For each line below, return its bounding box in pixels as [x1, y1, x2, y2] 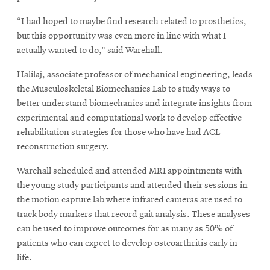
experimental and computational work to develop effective [17, 113, 242, 124]
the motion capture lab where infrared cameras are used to [17, 195, 242, 206]
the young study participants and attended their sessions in [17, 181, 248, 191]
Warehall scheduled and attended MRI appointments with [17, 166, 242, 177]
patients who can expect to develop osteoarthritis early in [17, 239, 237, 249]
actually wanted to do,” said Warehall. [17, 46, 163, 56]
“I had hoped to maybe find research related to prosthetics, [17, 17, 246, 27]
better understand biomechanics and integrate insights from [17, 99, 252, 109]
